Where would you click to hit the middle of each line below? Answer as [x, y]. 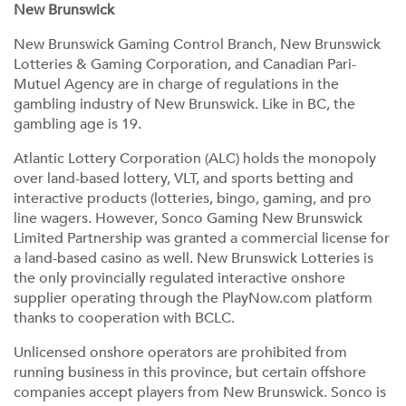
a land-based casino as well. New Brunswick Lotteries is [193, 258]
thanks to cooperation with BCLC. [124, 318]
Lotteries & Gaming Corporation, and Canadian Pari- [185, 64]
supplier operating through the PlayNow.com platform [193, 298]
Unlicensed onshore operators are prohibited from [180, 353]
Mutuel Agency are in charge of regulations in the [176, 84]
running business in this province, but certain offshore [190, 372]
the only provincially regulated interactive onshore [179, 278]
